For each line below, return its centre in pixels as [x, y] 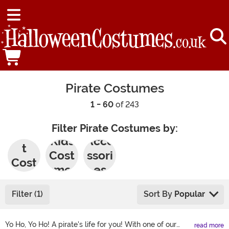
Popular [190, 194]
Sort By [159, 194]
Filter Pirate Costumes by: [114, 129]
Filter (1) [27, 194]
